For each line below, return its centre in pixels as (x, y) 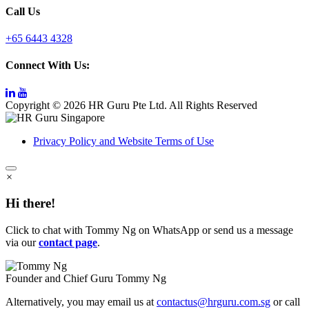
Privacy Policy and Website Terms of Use (123, 141)
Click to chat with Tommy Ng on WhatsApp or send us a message (149, 230)
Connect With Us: (48, 66)
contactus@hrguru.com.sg (213, 301)
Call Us (23, 11)
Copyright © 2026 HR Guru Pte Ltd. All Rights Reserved (131, 105)
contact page (68, 242)
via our (22, 242)
